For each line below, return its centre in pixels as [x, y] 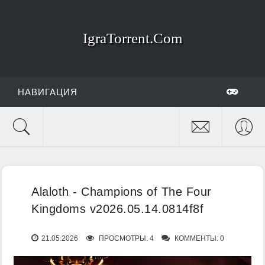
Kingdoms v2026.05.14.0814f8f [117, 209]
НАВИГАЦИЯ [48, 92]
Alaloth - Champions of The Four [122, 192]
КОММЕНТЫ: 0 [198, 238]
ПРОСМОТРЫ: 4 [125, 238]
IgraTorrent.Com [132, 38]
